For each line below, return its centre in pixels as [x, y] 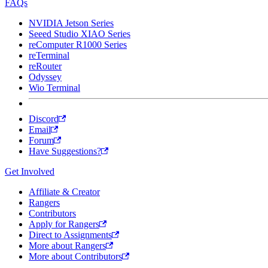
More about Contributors [75, 256]
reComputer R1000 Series [78, 45]
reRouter [45, 66]
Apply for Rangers [64, 224]
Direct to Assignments [70, 235]
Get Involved [30, 171]
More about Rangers [67, 246]
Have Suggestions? [65, 151]
